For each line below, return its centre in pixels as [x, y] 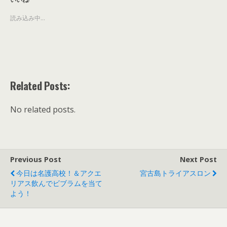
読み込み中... [28, 18]
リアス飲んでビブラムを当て [56, 183]
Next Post [198, 160]
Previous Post [36, 160]
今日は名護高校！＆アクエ [59, 173]
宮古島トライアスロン [175, 173]
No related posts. [43, 110]
